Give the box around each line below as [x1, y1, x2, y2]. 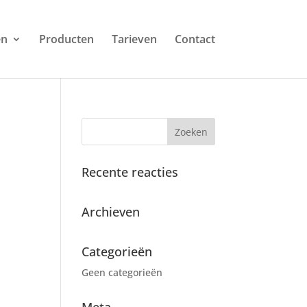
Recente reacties [82, 164, 179, 180]
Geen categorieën [82, 266, 163, 279]
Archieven [82, 204, 140, 220]
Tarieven [111, 32, 157, 47]
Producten [38, 32, 94, 47]
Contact [174, 32, 215, 47]
